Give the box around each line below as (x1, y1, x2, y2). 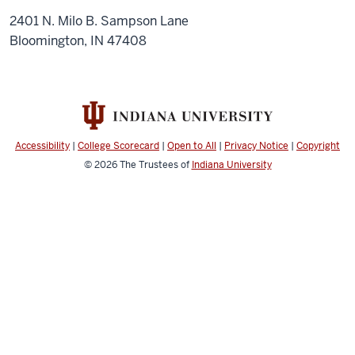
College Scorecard (78, 139, 159, 153)
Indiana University (191, 158, 272, 172)
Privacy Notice (224, 139, 288, 153)
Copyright (296, 139, 340, 153)
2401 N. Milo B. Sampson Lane (10, 13, 189, 29)
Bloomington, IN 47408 (10, 32, 147, 49)
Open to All (167, 139, 216, 153)
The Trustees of (119, 158, 192, 172)
